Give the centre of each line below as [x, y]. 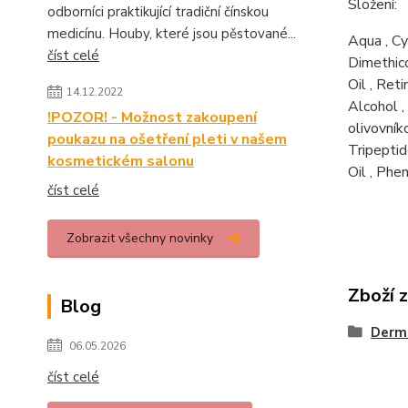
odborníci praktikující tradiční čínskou [158, 12]
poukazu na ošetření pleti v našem [167, 140]
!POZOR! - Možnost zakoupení [152, 118]
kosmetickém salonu [121, 162]
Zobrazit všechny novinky [140, 239]
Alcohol [372, 107]
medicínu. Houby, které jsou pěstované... [172, 34]
